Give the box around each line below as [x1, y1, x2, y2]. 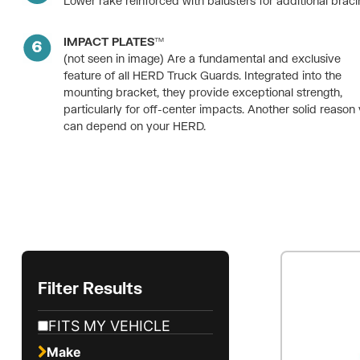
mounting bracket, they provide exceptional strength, [63, 85, 343, 100]
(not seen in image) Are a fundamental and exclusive [63, 51, 342, 66]
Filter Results [37, 277, 142, 297]
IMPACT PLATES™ [63, 35, 165, 49]
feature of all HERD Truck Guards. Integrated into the [63, 68, 342, 83]
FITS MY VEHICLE [47, 317, 170, 334]
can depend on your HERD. [63, 119, 207, 133]
